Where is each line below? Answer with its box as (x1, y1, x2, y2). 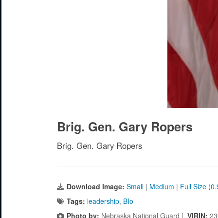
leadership (87, 196, 119, 206)
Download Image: (67, 182, 127, 191)
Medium (149, 182, 174, 191)
